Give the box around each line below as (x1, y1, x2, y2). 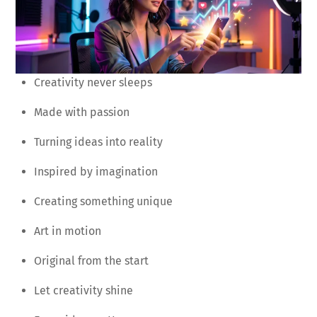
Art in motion (34, 224, 101, 238)
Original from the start (34, 253, 149, 267)
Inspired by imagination (34, 164, 158, 178)
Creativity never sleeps (34, 75, 152, 89)
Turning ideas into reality (34, 134, 163, 149)
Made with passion (34, 105, 129, 119)
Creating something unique (34, 194, 173, 208)
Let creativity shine (34, 283, 133, 297)
